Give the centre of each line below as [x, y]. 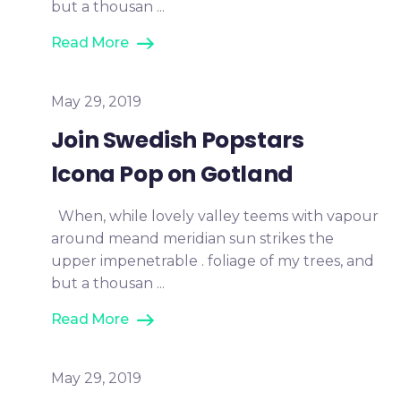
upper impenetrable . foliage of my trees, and [212, 261]
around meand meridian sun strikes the [192, 239]
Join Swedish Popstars [177, 140]
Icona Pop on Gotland [172, 174]
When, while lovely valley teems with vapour [214, 216]
